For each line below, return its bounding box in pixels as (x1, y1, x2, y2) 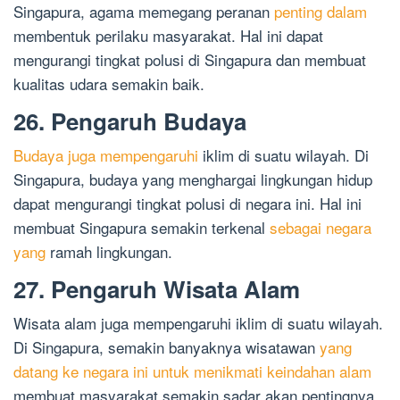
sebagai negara (270, 216, 371, 239)
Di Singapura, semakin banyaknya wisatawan (13, 336, 320, 359)
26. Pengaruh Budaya (13, 104, 246, 138)
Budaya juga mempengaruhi (13, 144, 198, 167)
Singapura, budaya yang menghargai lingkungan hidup (13, 168, 372, 191)
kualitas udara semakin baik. (13, 72, 204, 96)
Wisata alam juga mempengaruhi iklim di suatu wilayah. (13, 312, 383, 335)
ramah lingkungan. (46, 240, 172, 263)
